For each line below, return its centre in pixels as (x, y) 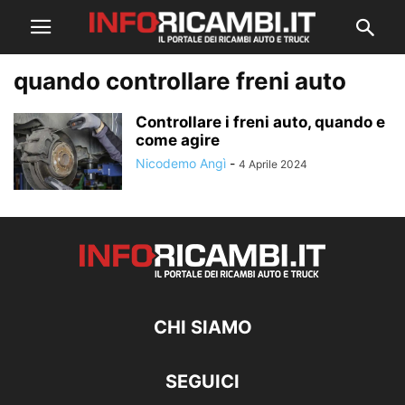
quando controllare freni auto (180, 81)
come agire (178, 140)
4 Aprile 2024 (273, 164)
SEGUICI (202, 381)
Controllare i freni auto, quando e (260, 122)
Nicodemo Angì (181, 163)
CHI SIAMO (202, 327)
